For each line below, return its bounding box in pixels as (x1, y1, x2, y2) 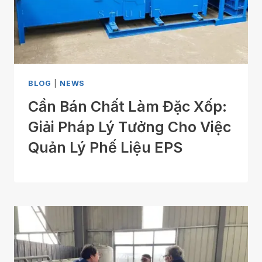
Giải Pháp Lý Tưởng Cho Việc (28, 118, 231, 136)
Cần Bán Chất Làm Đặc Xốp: (28, 98, 227, 116)
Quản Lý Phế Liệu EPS (28, 139, 182, 157)
